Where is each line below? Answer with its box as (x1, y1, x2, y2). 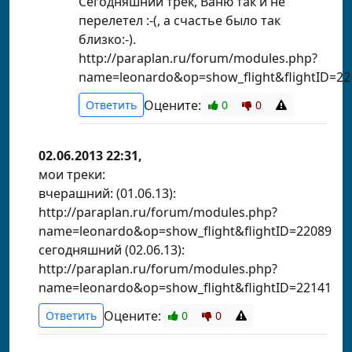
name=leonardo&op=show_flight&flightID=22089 (38, 222, 332, 240)
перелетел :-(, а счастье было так (79, 12, 280, 29)
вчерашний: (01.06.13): (38, 185, 176, 202)
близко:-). (79, 31, 136, 48)
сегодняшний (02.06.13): (38, 241, 185, 258)
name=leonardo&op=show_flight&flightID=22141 (38, 279, 332, 296)
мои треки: (38, 166, 105, 183)
